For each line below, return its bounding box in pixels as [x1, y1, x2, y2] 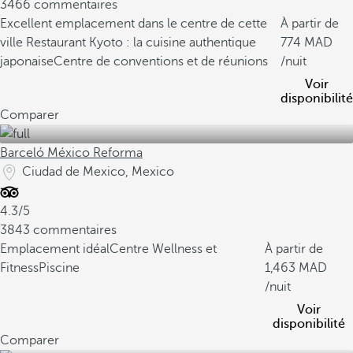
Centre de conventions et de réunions [54, 54, 268, 69]
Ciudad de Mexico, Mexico [22, 165, 174, 179]
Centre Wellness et [110, 242, 217, 256]
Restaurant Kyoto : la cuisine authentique [26, 35, 256, 50]
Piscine [39, 261, 80, 275]
